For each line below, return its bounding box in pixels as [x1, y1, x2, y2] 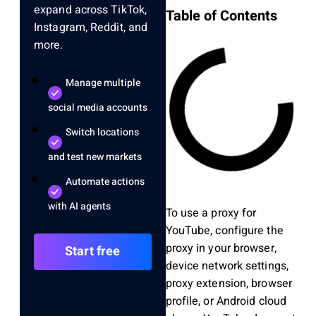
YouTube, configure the [165, 222, 284, 240]
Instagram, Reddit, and [34, 19, 148, 37]
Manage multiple [66, 75, 140, 91]
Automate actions [66, 174, 145, 190]
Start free [64, 242, 121, 262]
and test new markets [48, 150, 142, 165]
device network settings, [165, 257, 288, 275]
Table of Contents [165, 6, 277, 27]
